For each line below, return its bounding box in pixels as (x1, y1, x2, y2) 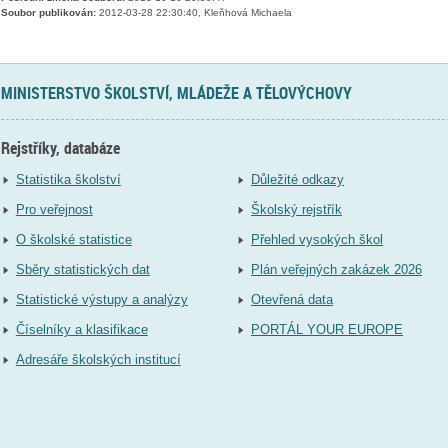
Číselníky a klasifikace (15, 322, 148, 338)
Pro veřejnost (15, 202, 93, 218)
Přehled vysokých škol (251, 232, 384, 248)
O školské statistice (15, 232, 132, 248)
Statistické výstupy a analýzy (15, 292, 188, 308)
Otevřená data (251, 292, 334, 308)
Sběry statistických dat (15, 262, 150, 278)
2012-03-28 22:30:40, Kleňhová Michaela (95, 7, 292, 19)
